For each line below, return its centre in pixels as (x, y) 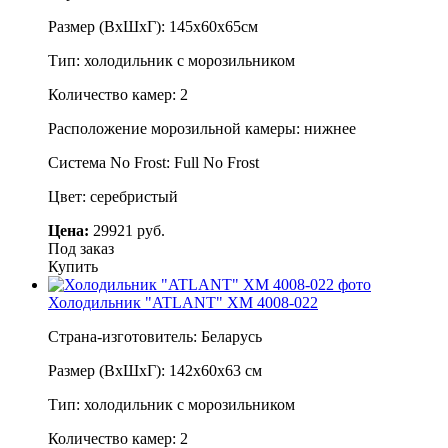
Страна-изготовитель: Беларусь (155, 336)
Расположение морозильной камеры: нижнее (202, 128)
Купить (73, 266)
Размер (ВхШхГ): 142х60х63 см (155, 370)
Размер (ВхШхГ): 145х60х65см (153, 26)
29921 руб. (127, 230)
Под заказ (81, 248)
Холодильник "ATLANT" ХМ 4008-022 (183, 302)
